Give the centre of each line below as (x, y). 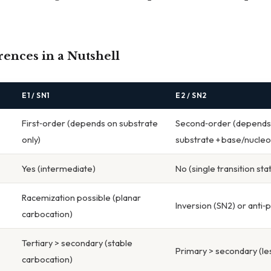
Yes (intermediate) (59, 169)
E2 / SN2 (191, 96)
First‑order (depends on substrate (90, 123)
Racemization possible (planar (81, 198)
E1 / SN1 (36, 96)
